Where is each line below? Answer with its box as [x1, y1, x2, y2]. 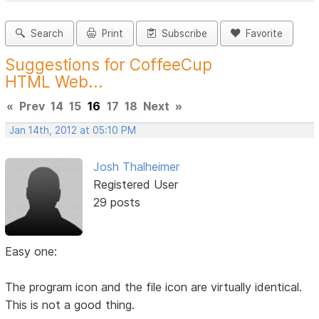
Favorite [240, 28, 283, 40]
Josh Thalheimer [93, 159, 179, 174]
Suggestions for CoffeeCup [5, 55, 213, 75]
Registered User [93, 177, 178, 192]
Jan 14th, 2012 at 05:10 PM [9, 125, 137, 137]
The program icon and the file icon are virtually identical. [5, 279, 303, 294]
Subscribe [156, 28, 208, 40]
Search [25, 28, 64, 40]
